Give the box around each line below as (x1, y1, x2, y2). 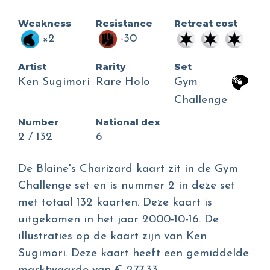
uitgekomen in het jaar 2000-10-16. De (18, 214, 219, 226)
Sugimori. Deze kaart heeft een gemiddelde (18, 248, 249, 260)
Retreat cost (174, 17, 237, 30)
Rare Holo (96, 77, 151, 89)
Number (18, 116, 58, 128)
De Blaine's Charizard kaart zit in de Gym (18, 163, 238, 175)
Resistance (96, 17, 153, 30)
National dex (96, 116, 161, 128)
